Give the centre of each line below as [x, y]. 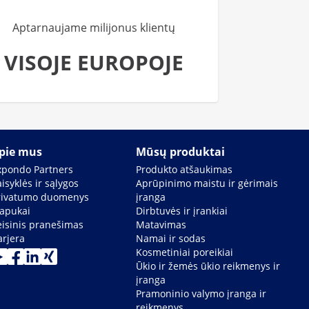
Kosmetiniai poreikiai [185, 252]
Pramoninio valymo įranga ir [201, 293]
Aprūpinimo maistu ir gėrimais [207, 183]
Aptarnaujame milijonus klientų [94, 28]
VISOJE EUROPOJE [94, 62]
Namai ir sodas [171, 238]
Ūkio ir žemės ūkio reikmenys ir [208, 266]
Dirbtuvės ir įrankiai [182, 211]
